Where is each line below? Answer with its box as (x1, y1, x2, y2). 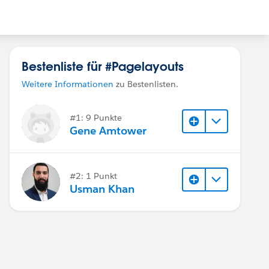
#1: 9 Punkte (70, 112, 122, 123)
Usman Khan (70, 182, 134, 196)
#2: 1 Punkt (70, 170, 117, 181)
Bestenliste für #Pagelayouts (22, 58, 184, 74)
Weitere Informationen (22, 79, 113, 89)
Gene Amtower (70, 124, 147, 138)
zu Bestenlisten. (113, 79, 178, 89)
